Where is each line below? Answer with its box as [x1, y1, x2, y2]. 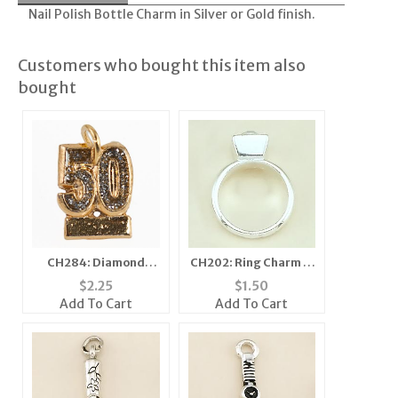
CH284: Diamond [46, 256, 145, 269]
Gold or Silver [213, 273, 291, 286]
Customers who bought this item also [17, 55, 306, 76]
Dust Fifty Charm [46, 273, 145, 286]
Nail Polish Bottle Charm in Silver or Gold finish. [17, 6, 315, 23]
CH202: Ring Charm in [189, 256, 314, 269]
